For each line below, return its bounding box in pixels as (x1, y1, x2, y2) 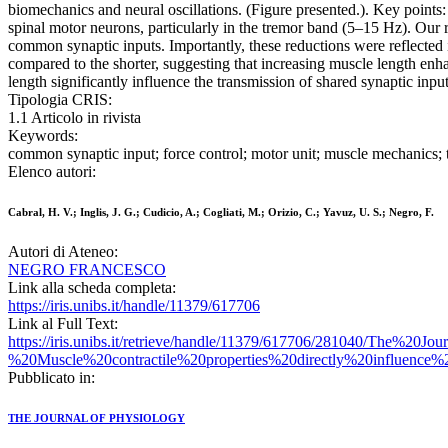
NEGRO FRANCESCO (8, 261, 166, 279)
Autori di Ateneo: (8, 243, 118, 261)
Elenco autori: (8, 163, 96, 181)
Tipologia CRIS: (8, 91, 112, 109)
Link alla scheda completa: (8, 279, 176, 297)
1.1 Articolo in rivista (8, 109, 141, 127)
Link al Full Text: (8, 315, 118, 333)
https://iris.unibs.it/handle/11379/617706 (8, 297, 260, 315)
